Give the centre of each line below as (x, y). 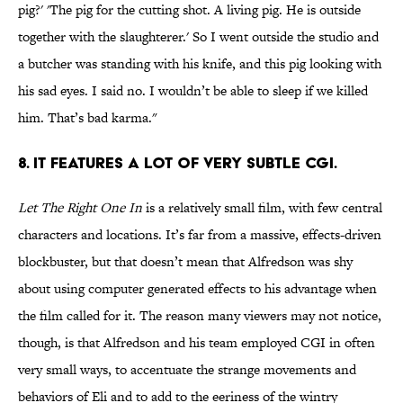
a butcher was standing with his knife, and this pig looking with (200, 64)
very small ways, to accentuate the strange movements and (187, 370)
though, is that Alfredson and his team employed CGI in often (197, 343)
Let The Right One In (80, 208)
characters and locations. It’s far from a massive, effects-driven (200, 235)
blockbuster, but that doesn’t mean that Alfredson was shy (185, 262)
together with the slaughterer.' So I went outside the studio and (198, 37)
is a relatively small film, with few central (262, 208)
